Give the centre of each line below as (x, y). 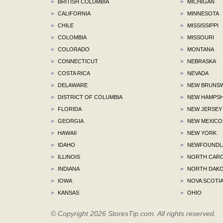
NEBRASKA (201, 61)
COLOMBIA (71, 37)
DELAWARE (72, 85)
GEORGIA (70, 121)
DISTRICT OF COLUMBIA (89, 97)
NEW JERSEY (204, 109)
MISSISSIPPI (202, 25)
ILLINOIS (68, 157)
